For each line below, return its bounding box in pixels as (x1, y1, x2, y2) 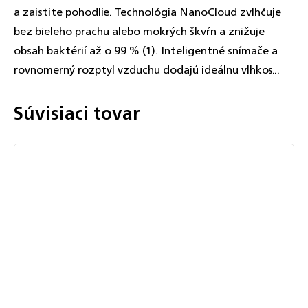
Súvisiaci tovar (14, 97, 140, 129)
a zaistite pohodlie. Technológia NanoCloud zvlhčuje (14, 2, 281, 22)
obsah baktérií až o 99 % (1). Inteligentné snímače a (14, 41, 278, 60)
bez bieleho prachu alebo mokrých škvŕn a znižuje (14, 21, 265, 41)
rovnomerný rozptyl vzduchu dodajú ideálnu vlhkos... (14, 60, 280, 80)
